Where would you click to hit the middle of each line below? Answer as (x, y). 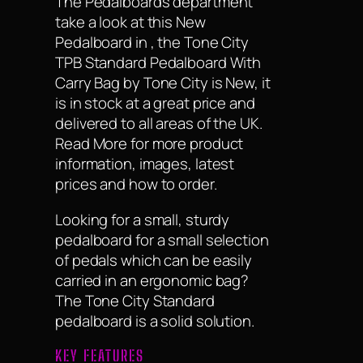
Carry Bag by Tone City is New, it (163, 83)
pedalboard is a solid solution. (155, 320)
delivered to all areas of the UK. (159, 124)
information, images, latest (145, 164)
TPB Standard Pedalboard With (158, 63)
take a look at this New (130, 22)
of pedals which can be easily (154, 260)
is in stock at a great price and (155, 103)
